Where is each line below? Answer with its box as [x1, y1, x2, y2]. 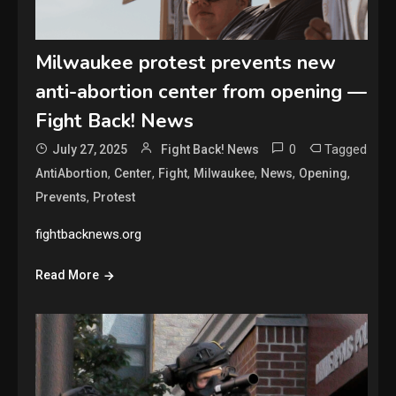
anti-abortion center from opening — [35, 78, 368, 105]
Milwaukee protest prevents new [35, 49, 337, 76]
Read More [35, 267, 100, 282]
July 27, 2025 [52, 141, 128, 156]
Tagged [324, 141, 368, 157]
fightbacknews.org [35, 225, 142, 242]
